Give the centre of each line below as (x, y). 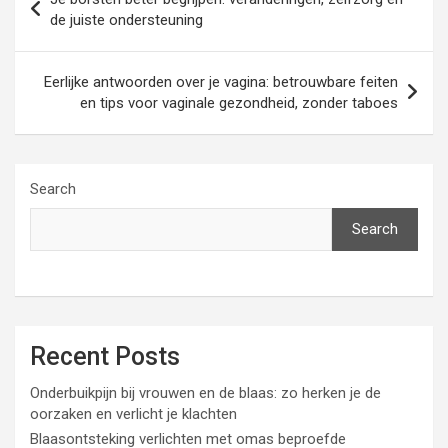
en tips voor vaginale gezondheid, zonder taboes (239, 103)
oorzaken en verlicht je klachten (133, 414)
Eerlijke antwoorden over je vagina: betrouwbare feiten (221, 82)
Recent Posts (105, 356)
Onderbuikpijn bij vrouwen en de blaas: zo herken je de (205, 393)
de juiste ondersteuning (126, 20)
